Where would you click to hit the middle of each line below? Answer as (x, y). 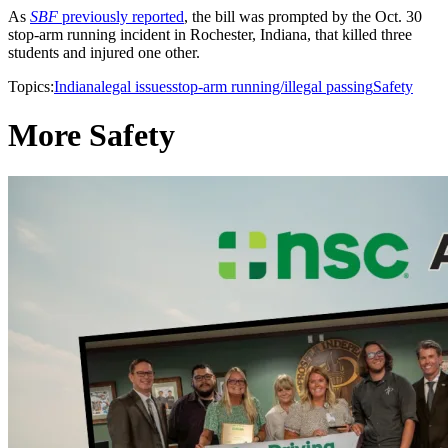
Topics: (31, 87)
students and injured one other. (104, 53)
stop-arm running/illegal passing (272, 87)
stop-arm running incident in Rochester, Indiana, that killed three (210, 35)
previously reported (121, 17)
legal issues (136, 87)
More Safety (91, 135)
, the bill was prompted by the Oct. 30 (303, 17)
